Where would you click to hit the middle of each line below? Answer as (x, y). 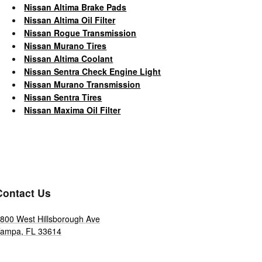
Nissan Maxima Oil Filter (73, 110)
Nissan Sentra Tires (63, 97)
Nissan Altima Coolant (69, 58)
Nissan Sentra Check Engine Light (93, 71)
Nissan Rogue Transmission (80, 32)
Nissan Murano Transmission (82, 84)
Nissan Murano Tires (65, 45)
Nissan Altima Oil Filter (70, 20)
